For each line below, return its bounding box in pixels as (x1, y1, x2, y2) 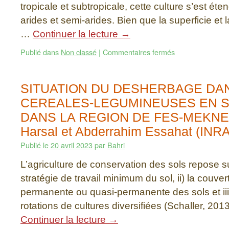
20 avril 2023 (51, 140, 93, 150)
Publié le (20, 140, 49, 150)
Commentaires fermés (103, 47, 175, 57)
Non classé (61, 47, 97, 57)
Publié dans (20, 47, 59, 57)
